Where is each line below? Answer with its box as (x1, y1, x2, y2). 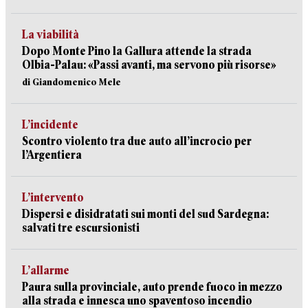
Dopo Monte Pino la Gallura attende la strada (22, 45, 252, 58)
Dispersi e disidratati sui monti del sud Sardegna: (22, 208, 269, 221)
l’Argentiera (22, 148, 82, 162)
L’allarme (22, 264, 69, 277)
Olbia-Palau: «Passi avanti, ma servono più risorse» (22, 58, 276, 71)
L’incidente (22, 118, 78, 131)
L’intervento (22, 191, 84, 204)
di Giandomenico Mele (22, 76, 121, 87)
